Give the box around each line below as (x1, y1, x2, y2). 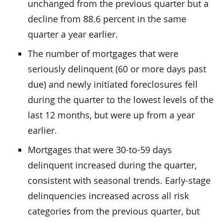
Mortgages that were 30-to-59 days (28, 143, 172, 156)
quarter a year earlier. (28, 28, 118, 40)
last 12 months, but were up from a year (28, 109, 195, 121)
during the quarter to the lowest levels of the (28, 93, 214, 106)
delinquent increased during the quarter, (28, 159, 197, 171)
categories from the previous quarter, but (28, 205, 200, 217)
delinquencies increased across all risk (28, 189, 189, 202)
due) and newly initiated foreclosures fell (28, 78, 198, 90)
